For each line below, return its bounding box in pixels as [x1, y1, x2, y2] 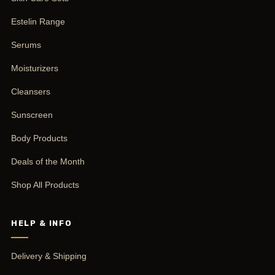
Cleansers [11, 86, 50, 96]
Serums [11, 39, 41, 50]
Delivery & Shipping [11, 250, 87, 261]
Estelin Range [11, 16, 65, 26]
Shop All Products [11, 179, 79, 190]
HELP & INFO [11, 218, 72, 228]
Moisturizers [11, 63, 58, 73]
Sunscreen [11, 109, 53, 120]
